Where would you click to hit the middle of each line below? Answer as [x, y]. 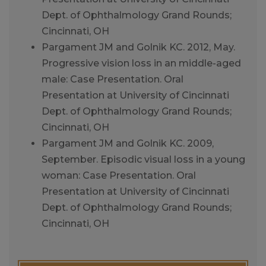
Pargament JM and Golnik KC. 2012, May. [138, 47]
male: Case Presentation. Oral [113, 79]
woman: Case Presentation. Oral [119, 175]
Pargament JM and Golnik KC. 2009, [128, 143]
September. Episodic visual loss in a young [143, 159]
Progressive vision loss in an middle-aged [141, 63]
